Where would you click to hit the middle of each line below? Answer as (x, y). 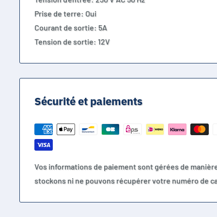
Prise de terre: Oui (65, 14)
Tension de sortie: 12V (72, 42)
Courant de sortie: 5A (71, 28)
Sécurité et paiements (88, 101)
